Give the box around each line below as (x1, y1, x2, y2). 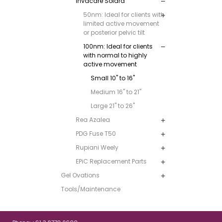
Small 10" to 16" (90, 73, 135, 82)
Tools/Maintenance (60, 184, 120, 193)
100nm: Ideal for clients (83, 42, 153, 51)
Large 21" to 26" (90, 101, 135, 110)
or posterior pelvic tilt (83, 28, 145, 37)
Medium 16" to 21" (90, 87, 141, 96)
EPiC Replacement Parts (75, 157, 147, 166)
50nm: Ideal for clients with (83, 10, 165, 19)
